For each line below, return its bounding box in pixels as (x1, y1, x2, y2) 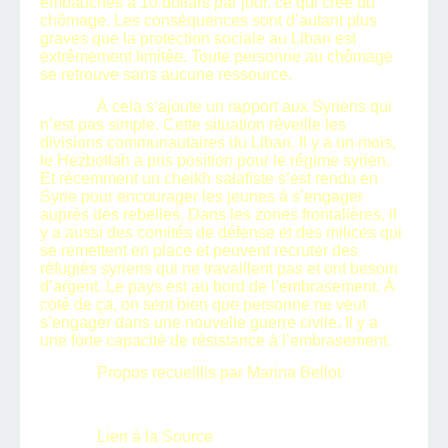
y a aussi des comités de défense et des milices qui (40, 224, 402, 242)
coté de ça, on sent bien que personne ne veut (40, 296, 366, 314)
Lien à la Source (96, 428, 213, 446)
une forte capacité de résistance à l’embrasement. (40, 332, 391, 350)
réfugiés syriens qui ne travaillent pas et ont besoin (40, 260, 398, 278)
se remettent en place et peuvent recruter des (40, 242, 358, 260)
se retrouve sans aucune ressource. (40, 66, 292, 84)
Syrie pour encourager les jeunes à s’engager (40, 188, 363, 206)
